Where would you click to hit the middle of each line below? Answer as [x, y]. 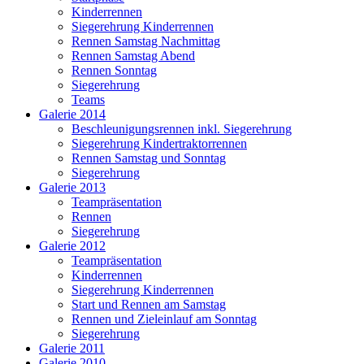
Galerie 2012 [72, 245]
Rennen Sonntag [114, 70]
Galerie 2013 [72, 187]
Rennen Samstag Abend [133, 55]
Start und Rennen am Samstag [149, 304]
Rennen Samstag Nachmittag [146, 41]
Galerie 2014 [72, 114]
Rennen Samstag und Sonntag [149, 158]
